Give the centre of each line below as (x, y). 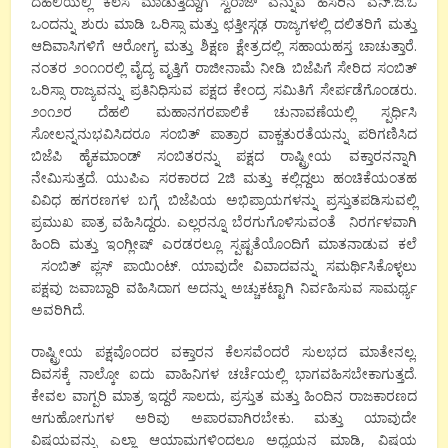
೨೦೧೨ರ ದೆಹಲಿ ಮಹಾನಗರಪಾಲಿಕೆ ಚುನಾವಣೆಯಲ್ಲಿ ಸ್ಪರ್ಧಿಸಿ (224, 112)
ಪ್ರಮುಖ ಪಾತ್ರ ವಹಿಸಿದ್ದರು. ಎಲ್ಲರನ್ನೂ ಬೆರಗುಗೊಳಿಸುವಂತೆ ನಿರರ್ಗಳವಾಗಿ (224, 222)
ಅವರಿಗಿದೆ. (58, 310)
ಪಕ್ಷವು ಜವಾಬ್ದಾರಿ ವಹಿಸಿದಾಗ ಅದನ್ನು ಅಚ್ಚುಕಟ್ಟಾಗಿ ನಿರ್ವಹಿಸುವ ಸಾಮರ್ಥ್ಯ (224, 288)
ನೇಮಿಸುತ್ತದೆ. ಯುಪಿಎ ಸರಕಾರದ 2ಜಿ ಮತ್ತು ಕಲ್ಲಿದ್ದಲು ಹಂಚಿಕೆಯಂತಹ (224, 178)
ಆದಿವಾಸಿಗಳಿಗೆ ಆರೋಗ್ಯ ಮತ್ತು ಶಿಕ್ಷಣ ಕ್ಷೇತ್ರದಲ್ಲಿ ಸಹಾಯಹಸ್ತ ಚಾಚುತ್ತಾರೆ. (224, 46)
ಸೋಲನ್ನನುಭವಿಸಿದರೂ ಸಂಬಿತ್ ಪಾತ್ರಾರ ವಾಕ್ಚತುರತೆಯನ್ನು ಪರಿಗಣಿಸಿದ (224, 134)
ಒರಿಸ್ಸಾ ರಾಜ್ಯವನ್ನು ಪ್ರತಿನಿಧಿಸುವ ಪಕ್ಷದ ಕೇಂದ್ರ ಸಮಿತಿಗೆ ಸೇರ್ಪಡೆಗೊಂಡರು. (224, 90)
